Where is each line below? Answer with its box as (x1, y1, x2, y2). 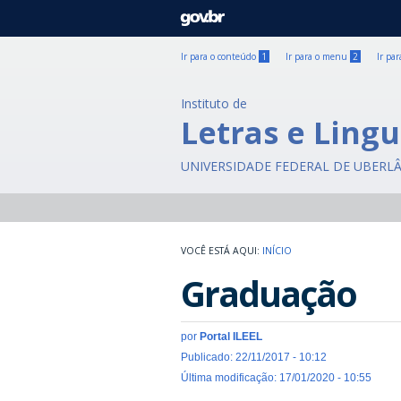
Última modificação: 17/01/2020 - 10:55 (181, 371, 371, 384)
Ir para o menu (286, 50, 350, 63)
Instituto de (181, 95, 247, 112)
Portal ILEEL (200, 330, 262, 343)
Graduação (181, 269, 356, 317)
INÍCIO (262, 244, 292, 257)
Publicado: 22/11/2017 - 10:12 (181, 351, 327, 363)
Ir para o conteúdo (181, 50, 259, 63)
